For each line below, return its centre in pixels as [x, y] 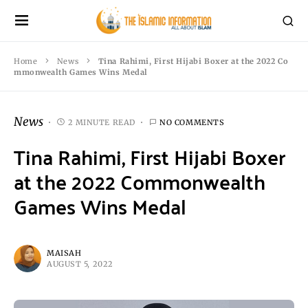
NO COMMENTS [192, 122]
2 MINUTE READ [101, 122]
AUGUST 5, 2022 [80, 264]
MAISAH [64, 253]
